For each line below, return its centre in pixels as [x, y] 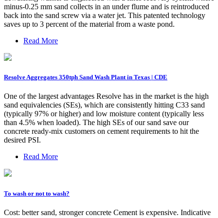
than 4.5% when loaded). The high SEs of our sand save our [96, 123]
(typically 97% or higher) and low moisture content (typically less [104, 114]
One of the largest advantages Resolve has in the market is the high [106, 96]
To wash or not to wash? [37, 193]
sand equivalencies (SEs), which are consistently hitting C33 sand [104, 105]
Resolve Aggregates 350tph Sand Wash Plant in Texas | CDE [86, 77]
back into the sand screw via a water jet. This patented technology [105, 16]
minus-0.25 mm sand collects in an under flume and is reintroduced [107, 7]
